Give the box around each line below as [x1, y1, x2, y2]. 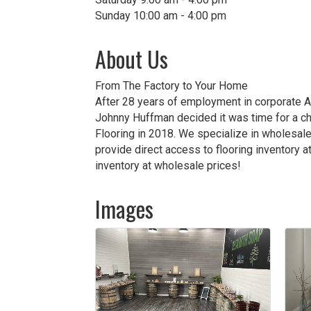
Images [95, 192, 153, 225]
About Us [95, 42, 168, 75]
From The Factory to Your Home [95, 79, 248, 92]
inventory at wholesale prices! [95, 159, 241, 172]
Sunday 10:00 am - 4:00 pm [95, 9, 226, 22]
